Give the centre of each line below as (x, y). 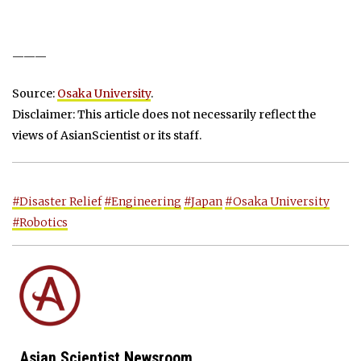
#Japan (203, 202)
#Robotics (40, 223)
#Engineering (143, 202)
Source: (35, 94)
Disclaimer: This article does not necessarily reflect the (164, 115)
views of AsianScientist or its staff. (107, 136)
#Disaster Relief (57, 202)
